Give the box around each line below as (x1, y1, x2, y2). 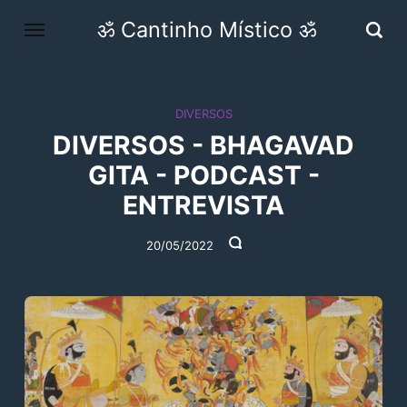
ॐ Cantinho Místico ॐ (96, 16, 316, 44)
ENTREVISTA (123, 189, 284, 221)
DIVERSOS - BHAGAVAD (53, 129, 354, 161)
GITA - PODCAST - (87, 159, 320, 191)
